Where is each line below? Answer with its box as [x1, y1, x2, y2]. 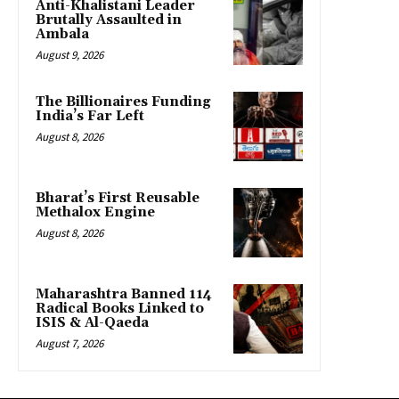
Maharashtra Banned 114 [36, 285, 212, 303]
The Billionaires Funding [36, 93, 211, 110]
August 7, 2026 [36, 335, 103, 351]
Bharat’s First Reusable [36, 189, 199, 207]
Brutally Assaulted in [36, 11, 182, 28]
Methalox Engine [36, 203, 155, 221]
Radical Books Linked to [36, 299, 204, 317]
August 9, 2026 [36, 46, 103, 62]
